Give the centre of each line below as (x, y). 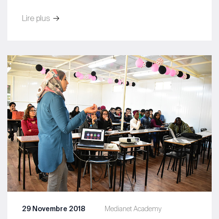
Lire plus (37, 18)
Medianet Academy (133, 208)
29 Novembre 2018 (54, 208)
